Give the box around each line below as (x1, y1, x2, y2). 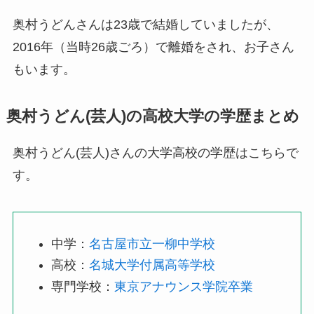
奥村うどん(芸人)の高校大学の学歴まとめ (6, 107, 299, 125)
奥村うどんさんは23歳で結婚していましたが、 (12, 18, 279, 32)
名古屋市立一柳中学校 (88, 236, 215, 251)
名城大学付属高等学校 (88, 258, 215, 273)
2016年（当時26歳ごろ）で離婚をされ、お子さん (12, 40, 294, 55)
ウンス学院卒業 (164, 279, 253, 294)
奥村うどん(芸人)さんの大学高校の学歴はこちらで (12, 146, 299, 161)
